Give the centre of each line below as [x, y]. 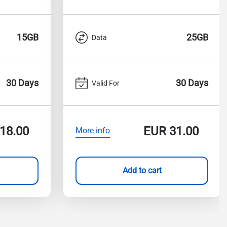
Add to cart [142, 171]
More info [93, 130]
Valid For [106, 83]
